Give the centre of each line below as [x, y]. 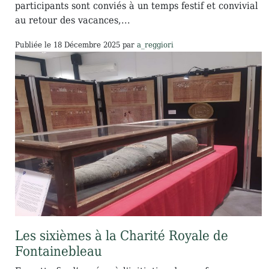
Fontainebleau [59, 252]
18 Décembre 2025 [87, 44]
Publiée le [33, 44]
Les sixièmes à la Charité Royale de [122, 236]
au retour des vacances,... [73, 20]
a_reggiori [155, 44]
